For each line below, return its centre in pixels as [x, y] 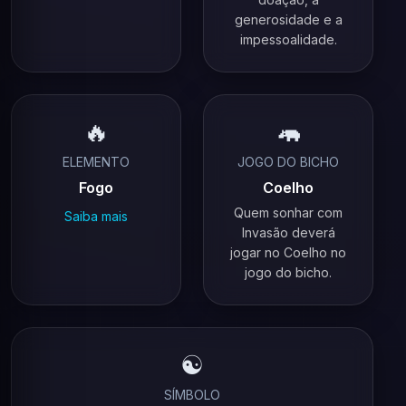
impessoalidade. [288, 39]
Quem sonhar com [288, 213]
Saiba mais [96, 216]
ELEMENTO [96, 162]
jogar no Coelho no [288, 252]
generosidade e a [288, 19]
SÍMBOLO [192, 395]
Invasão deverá [288, 232]
